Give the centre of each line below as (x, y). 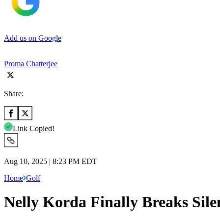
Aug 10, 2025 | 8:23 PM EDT (51, 161)
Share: (14, 93)
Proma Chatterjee (31, 63)
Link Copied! (34, 128)
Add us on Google (33, 38)
